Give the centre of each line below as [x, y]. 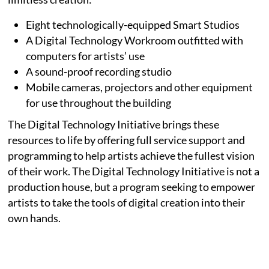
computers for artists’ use [86, 56]
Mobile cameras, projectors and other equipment [140, 87]
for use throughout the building [99, 102]
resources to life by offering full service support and [127, 140]
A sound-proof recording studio [99, 71]
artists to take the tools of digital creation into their [127, 202]
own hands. [35, 218]
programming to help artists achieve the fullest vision [131, 155]
